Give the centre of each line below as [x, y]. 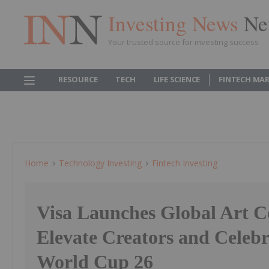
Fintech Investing [185, 163]
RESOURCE [78, 79]
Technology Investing [100, 163]
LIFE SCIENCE [177, 79]
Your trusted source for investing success [183, 42]
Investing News [176, 23]
